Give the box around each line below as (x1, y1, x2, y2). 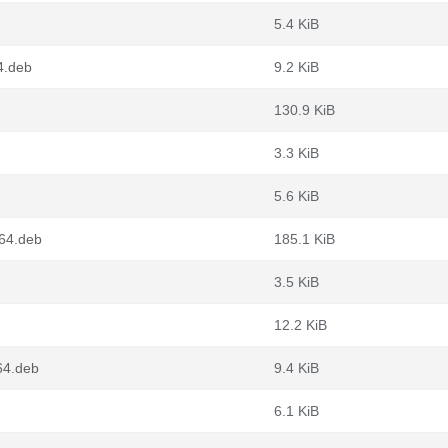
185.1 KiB (274, 231, 335, 247)
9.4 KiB (274, 360, 319, 376)
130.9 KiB (274, 102, 335, 118)
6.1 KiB (274, 403, 319, 419)
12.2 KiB (274, 317, 327, 333)
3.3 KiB (274, 145, 319, 161)
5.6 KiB (274, 188, 319, 204)
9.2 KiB (274, 59, 319, 75)
